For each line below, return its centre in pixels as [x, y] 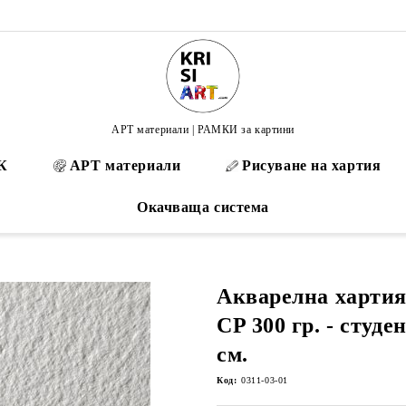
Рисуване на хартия [312, 165]
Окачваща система [203, 207]
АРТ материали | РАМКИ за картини [203, 129]
